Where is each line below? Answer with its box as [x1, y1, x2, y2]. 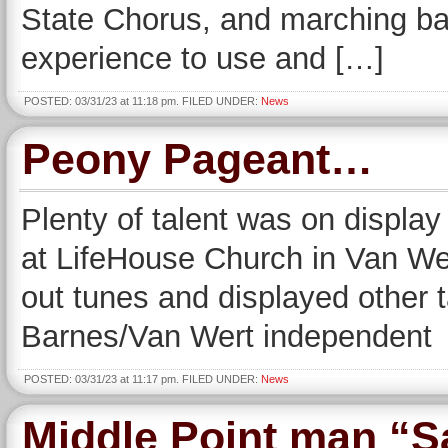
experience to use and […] [21, 41, 384, 76]
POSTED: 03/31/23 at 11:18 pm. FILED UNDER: [24, 95, 261, 107]
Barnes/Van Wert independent [21, 319, 432, 354]
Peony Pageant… [21, 135, 373, 183]
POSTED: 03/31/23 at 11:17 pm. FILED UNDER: [24, 373, 261, 385]
